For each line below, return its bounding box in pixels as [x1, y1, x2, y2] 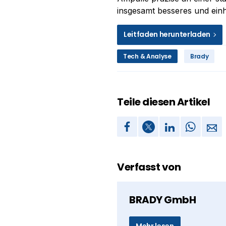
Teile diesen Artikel [117, 95, 210, 109]
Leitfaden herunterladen [124, 29, 212, 39]
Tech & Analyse [123, 52, 172, 61]
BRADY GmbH [129, 193, 196, 207]
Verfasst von [117, 160, 181, 174]
